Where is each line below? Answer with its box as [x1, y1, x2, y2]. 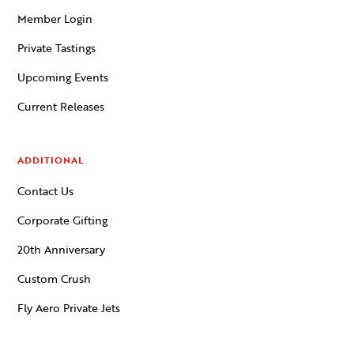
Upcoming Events [17, 69, 109, 86]
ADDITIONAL [17, 153, 85, 168]
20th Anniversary [17, 241, 106, 258]
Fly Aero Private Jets [17, 299, 121, 317]
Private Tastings [17, 40, 96, 57]
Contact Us [17, 183, 74, 200]
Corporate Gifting [17, 212, 108, 229]
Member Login [17, 10, 93, 28]
